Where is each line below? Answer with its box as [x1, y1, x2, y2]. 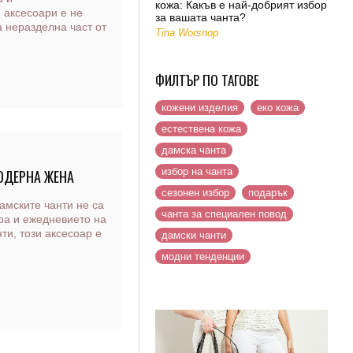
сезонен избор [162, 187, 229, 199]
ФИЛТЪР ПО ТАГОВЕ [155, 70, 259, 90]
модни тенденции [162, 251, 244, 262]
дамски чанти [162, 229, 226, 241]
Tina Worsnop [155, 27, 218, 39]
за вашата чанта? [155, 11, 246, 24]
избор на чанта [162, 165, 232, 177]
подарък [248, 187, 288, 199]
